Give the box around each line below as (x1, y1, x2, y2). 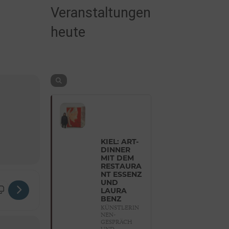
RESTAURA (100, 163, 142, 171)
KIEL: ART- (100, 139, 139, 147)
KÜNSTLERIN (100, 203, 139, 212)
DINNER (100, 147, 130, 155)
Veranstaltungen (50, 5, 151, 21)
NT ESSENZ (100, 171, 142, 179)
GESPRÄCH (100, 218, 132, 226)
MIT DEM (100, 155, 134, 163)
